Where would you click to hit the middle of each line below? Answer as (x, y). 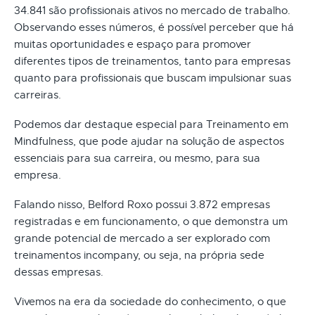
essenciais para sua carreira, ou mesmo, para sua (137, 158)
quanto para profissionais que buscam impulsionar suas (153, 78)
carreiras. (38, 95)
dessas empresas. (59, 272)
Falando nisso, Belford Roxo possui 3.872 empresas (142, 204)
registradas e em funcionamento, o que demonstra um (151, 221)
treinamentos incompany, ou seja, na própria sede (139, 255)
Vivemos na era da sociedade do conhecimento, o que (150, 301)
